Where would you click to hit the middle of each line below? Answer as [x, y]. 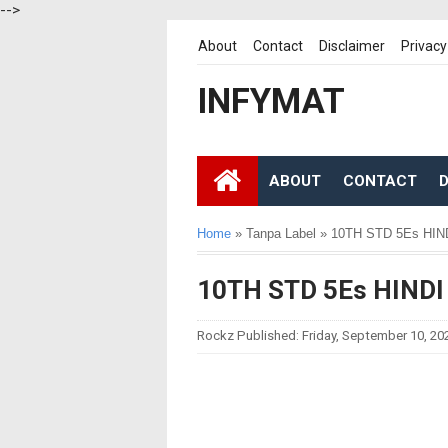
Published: [269, 335]
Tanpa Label [281, 233]
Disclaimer [352, 46]
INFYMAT [271, 101]
